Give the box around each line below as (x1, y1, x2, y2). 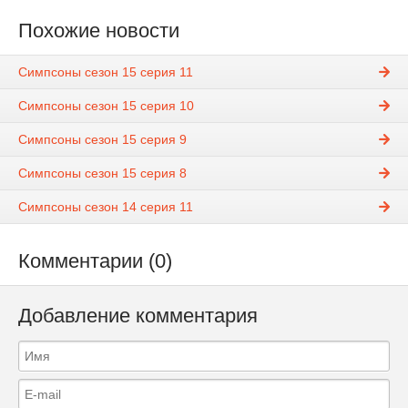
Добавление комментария (18, 304, 258, 328)
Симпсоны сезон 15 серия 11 (18, 65, 193, 80)
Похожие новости (18, 19, 179, 42)
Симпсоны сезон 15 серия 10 (18, 98, 194, 114)
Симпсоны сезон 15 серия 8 (18, 166, 187, 181)
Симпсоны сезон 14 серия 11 (18, 199, 193, 215)
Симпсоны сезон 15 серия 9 (18, 132, 187, 148)
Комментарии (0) (18, 250, 172, 273)
